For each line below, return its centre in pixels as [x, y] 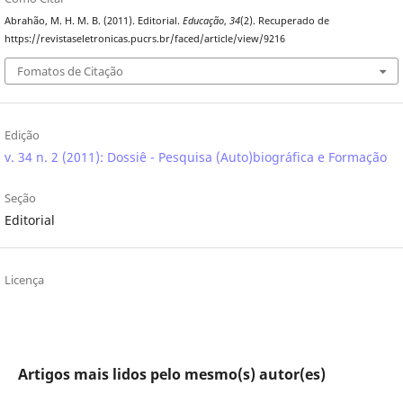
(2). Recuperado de [284, 21]
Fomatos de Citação [70, 71]
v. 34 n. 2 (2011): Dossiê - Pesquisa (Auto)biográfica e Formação [195, 157]
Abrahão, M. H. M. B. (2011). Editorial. [93, 21]
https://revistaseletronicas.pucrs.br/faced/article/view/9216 [144, 39]
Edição [22, 134]
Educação [203, 21]
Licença [24, 279]
